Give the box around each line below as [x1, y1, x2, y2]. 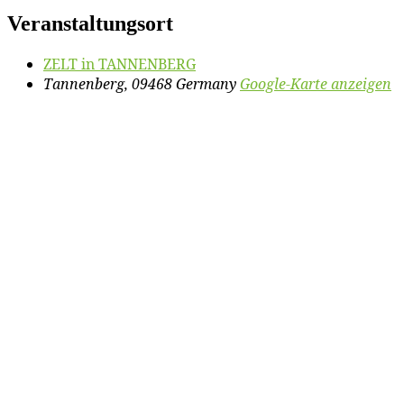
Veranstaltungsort [7, 12, 173, 36]
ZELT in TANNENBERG [43, 54, 196, 75]
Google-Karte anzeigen [240, 74, 391, 95]
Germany [176, 74, 236, 95]
